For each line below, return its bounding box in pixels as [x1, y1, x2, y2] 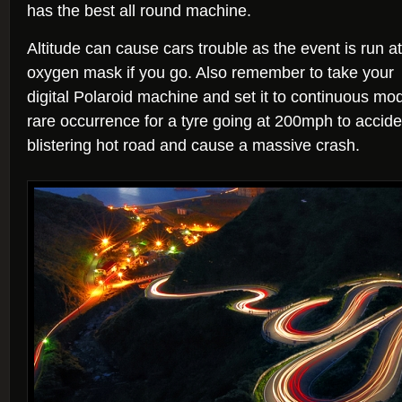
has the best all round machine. [27, 2, 251, 20]
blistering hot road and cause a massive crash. [27, 136, 360, 154]
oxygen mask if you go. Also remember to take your [27, 64, 394, 82]
